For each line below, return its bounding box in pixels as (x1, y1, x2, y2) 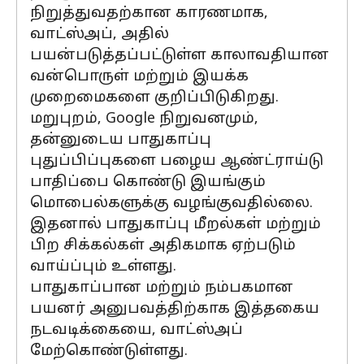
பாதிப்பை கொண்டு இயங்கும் (30, 173, 266, 192)
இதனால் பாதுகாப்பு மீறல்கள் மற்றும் (30, 215, 321, 234)
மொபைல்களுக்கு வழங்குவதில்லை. (30, 194, 313, 213)
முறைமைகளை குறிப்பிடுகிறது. (30, 89, 279, 107)
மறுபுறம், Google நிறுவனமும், (30, 110, 258, 128)
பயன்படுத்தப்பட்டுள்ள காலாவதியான (30, 46, 329, 65)
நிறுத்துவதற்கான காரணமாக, (30, 4, 268, 23)
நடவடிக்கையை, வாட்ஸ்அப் (30, 321, 243, 340)
